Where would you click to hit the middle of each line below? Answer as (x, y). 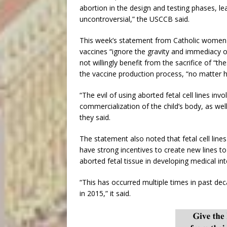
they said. (95, 117)
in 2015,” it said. (105, 193)
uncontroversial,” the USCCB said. (135, 19)
